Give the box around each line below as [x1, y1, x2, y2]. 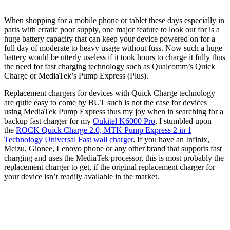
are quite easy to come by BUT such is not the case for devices [4, 98, 207, 107]
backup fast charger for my [4, 116, 93, 125]
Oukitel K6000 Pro [93, 116, 155, 125]
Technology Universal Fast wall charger [4, 135, 133, 144]
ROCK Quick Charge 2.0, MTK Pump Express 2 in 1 [16, 125, 191, 135]
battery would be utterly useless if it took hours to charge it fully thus [4, 52, 225, 62]
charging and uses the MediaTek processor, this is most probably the [4, 153, 224, 162]
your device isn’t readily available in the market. [4, 171, 159, 181]
